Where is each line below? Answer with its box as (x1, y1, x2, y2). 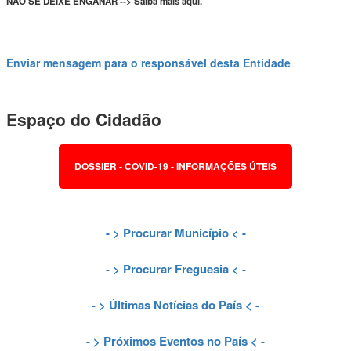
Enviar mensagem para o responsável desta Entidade (6, 54, 291, 71)
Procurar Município (122, 223, 229, 241)
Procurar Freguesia (122, 259, 229, 277)
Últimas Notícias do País (109, 295, 242, 313)
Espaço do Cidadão (6, 107, 161, 132)
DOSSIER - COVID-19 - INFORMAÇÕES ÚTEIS (74, 159, 277, 174)
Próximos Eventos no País (103, 331, 248, 349)
